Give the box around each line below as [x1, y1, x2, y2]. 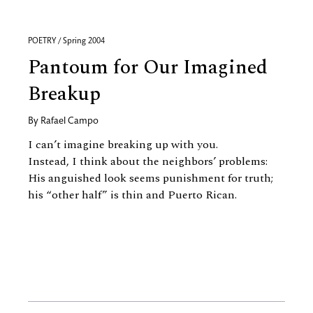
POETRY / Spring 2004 [28, 37, 105, 45]
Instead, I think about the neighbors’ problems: [28, 153, 268, 170]
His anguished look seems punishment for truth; [28, 170, 273, 187]
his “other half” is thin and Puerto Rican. [28, 187, 237, 203]
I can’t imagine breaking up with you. [28, 136, 218, 153]
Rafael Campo [41, 117, 99, 126]
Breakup [28, 79, 101, 109]
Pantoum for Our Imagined [28, 52, 268, 82]
